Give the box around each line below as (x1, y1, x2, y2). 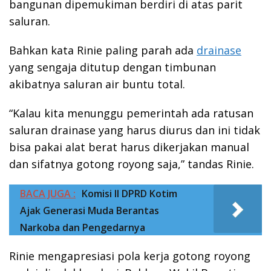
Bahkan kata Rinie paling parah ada (9, 43, 197, 58)
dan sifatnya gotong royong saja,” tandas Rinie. (9, 157, 254, 172)
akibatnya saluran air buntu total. (9, 77, 185, 92)
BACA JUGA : (20, 187, 76, 201)
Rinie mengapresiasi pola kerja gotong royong (9, 249, 250, 264)
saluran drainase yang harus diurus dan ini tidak (9, 123, 260, 138)
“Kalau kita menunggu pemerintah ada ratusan (9, 106, 253, 121)
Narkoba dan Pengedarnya (20, 221, 145, 235)
